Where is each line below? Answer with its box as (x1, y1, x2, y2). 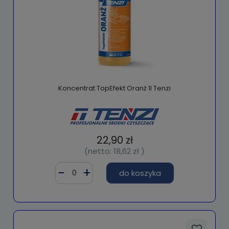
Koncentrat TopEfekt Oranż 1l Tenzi (58, 83, 171, 94)
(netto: (84, 146, 113, 157)
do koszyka (119, 168, 161, 179)
